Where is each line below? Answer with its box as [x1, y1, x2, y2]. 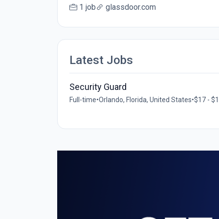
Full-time [69, 96, 96, 104]
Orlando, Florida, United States [99, 96, 192, 104]
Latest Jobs [69, 53, 133, 67]
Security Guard [69, 82, 127, 92]
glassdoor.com [106, 2, 156, 12]
